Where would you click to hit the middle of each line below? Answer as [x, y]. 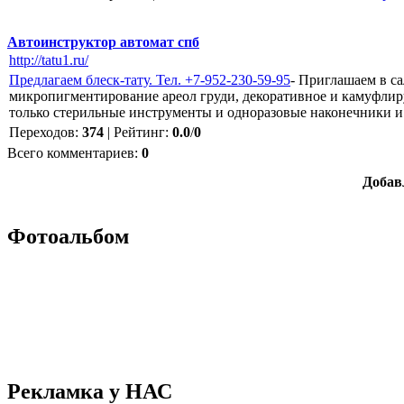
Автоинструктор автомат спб [103, 41]
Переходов [42, 132]
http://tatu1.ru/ [49, 60]
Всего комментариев [71, 152]
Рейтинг [139, 132]
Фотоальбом [68, 236]
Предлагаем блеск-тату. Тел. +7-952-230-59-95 [150, 79]
